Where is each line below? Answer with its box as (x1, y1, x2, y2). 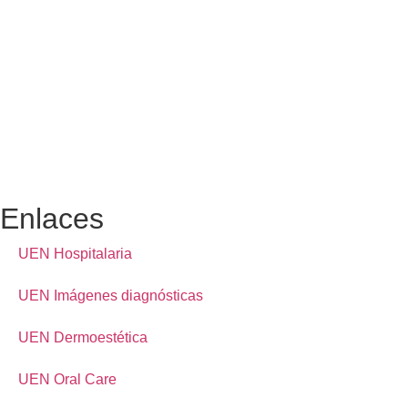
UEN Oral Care (18, 372, 117, 388)
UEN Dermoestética (18, 330, 148, 346)
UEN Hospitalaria (18, 246, 132, 262)
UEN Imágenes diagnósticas (18, 288, 203, 304)
